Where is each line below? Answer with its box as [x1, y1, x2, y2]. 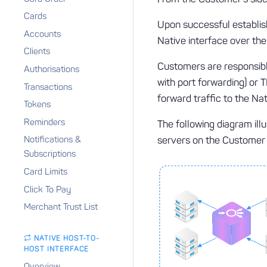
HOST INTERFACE [24, 245, 89, 254]
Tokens [24, 99, 51, 110]
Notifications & [24, 134, 81, 145]
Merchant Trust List [24, 201, 98, 213]
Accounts [24, 28, 61, 39]
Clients [24, 46, 50, 57]
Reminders [24, 116, 65, 128]
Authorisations [24, 63, 79, 74]
